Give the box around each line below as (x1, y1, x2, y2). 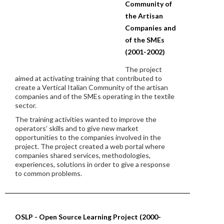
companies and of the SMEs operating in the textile (15, 92, 174, 100)
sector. (15, 101, 36, 109)
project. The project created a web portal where (15, 142, 165, 150)
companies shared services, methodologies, (15, 151, 150, 159)
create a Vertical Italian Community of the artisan (15, 83, 168, 91)
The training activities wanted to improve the (15, 115, 156, 123)
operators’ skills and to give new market (15, 124, 138, 132)
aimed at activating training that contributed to (15, 74, 162, 82)
